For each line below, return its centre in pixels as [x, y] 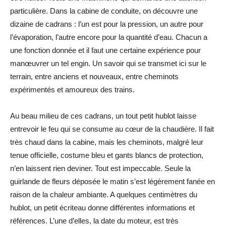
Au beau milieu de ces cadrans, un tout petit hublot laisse [103, 116]
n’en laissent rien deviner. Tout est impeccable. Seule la [100, 168]
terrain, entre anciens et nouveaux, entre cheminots [94, 76]
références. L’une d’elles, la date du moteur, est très [94, 220]
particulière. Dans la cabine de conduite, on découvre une [104, 11]
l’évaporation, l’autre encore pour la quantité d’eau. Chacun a [109, 37]
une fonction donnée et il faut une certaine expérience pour [105, 50]
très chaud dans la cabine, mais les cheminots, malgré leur [107, 142]
